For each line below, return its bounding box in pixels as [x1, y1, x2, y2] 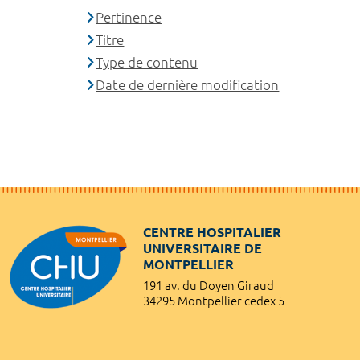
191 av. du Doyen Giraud [143, 278, 274, 292]
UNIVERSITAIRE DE [143, 240, 262, 256]
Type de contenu [96, 54, 198, 70]
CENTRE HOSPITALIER [143, 224, 281, 239]
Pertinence [96, 9, 162, 25]
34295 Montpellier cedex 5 [143, 293, 284, 308]
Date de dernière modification [96, 76, 280, 92]
